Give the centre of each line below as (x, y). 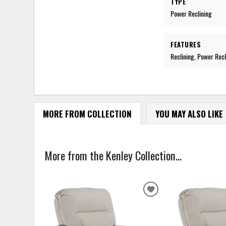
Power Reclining (191, 13)
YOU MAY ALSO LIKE (189, 114)
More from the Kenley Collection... (113, 155)
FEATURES (186, 44)
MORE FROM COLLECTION (87, 114)
